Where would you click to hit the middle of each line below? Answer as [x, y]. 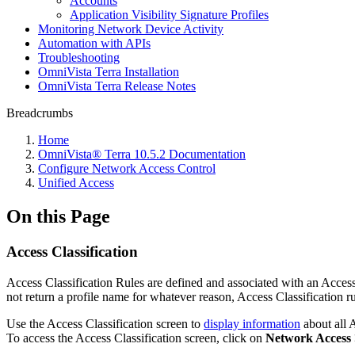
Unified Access [76, 183]
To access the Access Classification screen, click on [136, 338]
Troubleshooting [79, 57]
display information [252, 323]
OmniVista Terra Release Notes [117, 86]
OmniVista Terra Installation [109, 72]
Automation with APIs [94, 43]
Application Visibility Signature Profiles [169, 15]
